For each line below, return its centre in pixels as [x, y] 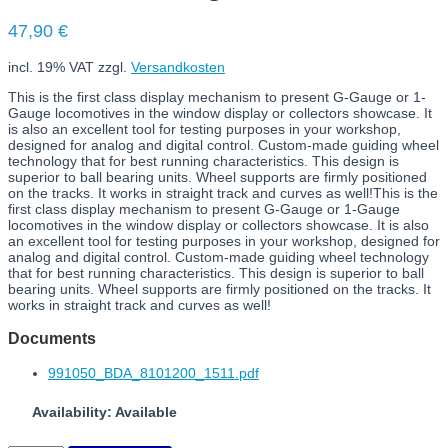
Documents [52, 338]
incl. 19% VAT [51, 67]
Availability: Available [104, 412]
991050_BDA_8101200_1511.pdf [153, 372]
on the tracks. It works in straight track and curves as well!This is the [223, 193]
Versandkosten [178, 67]
